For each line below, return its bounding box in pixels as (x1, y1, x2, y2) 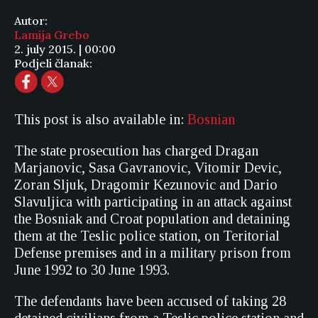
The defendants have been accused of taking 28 (14, 293, 286, 309)
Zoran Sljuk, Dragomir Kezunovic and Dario (14, 177, 278, 192)
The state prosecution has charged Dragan (14, 143, 258, 158)
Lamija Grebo (14, 28, 89, 42)
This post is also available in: (14, 111, 187, 127)
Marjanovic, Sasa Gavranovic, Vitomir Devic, (14, 160, 282, 175)
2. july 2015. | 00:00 (14, 42, 116, 56)
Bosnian (187, 111, 235, 127)
